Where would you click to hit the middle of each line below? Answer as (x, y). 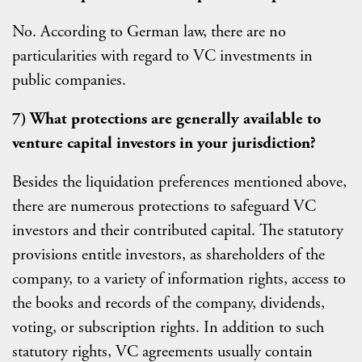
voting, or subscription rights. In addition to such (168, 328)
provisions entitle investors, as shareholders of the (168, 255)
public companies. (69, 80)
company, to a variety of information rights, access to (179, 279)
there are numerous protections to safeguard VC (164, 206)
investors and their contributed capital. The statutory (178, 231)
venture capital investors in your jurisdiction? (164, 143)
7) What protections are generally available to (166, 119)
